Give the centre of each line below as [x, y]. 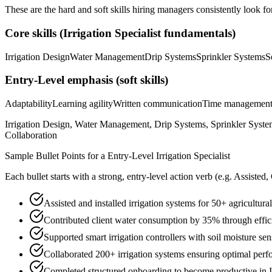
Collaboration [31, 135]
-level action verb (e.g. [189, 177]
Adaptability [29, 104]
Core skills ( [34, 33]
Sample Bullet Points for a [56, 156]
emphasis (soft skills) [116, 80]
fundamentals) [198, 33]
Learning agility [83, 104]
